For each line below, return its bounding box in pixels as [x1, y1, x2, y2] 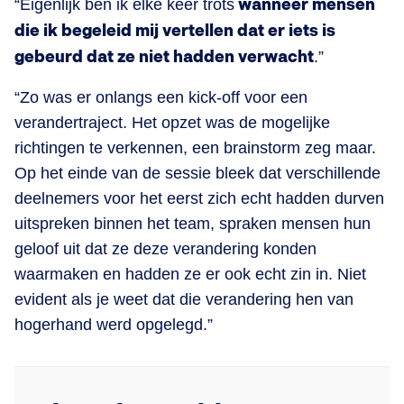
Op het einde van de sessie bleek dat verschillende [14, 163, 381, 182]
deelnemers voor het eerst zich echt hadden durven [14, 188, 384, 207]
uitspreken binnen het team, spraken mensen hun [14, 214, 371, 233]
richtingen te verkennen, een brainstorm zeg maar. [14, 138, 376, 157]
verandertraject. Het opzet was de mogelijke [14, 113, 330, 132]
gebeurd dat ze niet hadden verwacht [14, 47, 314, 67]
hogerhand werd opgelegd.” [14, 315, 213, 334]
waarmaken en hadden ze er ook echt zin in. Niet [14, 264, 366, 283]
